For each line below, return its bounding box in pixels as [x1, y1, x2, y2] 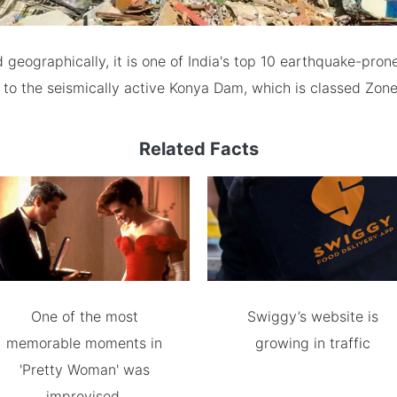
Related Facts [138, 137, 259, 160]
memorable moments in [6, 334, 163, 353]
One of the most [30, 307, 138, 326]
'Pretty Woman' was [19, 361, 150, 379]
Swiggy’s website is [246, 307, 378, 326]
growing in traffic [254, 334, 370, 353]
